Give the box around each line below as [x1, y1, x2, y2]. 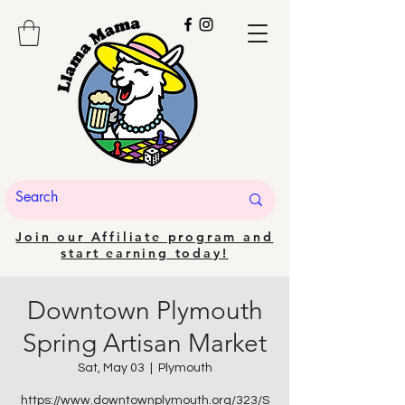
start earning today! [61, 245, 229, 261]
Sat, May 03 [77, 362, 145, 374]
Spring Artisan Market [23, 328, 267, 358]
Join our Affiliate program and [15, 229, 274, 245]
